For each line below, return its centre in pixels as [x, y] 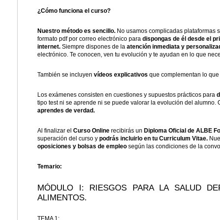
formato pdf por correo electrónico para [90, 39]
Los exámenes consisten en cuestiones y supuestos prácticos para [127, 95]
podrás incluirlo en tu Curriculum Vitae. [154, 139]
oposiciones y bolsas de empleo [82, 147]
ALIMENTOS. [62, 198]
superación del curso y [68, 139]
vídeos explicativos [121, 75]
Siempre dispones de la [94, 47]
